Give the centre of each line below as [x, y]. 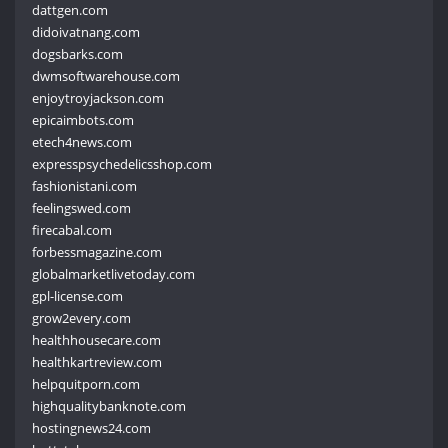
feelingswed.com [82, 207]
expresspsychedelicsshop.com [122, 163]
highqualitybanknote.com [109, 405]
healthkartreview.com [97, 361]
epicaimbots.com [83, 119]
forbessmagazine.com [97, 251]
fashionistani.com [85, 185]
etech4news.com [82, 141]
